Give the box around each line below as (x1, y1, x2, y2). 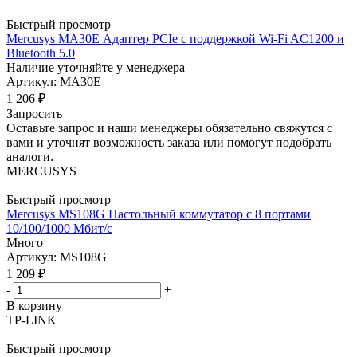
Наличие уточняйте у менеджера (6, 60, 185, 74)
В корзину (6, 298, 62, 312)
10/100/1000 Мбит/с (6, 221, 112, 235)
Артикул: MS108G (6, 249, 107, 264)
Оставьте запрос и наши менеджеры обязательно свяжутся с (6, 120, 332, 135)
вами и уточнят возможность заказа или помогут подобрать (6, 135, 331, 149)
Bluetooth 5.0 (6, 45, 75, 60)
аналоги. (6, 149, 53, 163)
